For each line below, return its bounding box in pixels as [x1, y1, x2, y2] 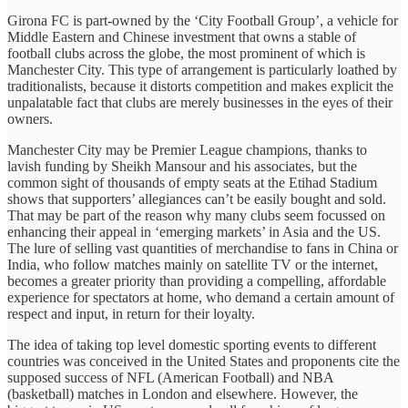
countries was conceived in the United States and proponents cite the [7, 352, 400, 369]
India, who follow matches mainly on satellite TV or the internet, [7, 256, 378, 272]
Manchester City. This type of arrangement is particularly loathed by [7, 61, 397, 77]
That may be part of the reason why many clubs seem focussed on [7, 207, 385, 223]
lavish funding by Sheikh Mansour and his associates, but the [7, 158, 357, 174]
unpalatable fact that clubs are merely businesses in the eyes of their [7, 94, 393, 110]
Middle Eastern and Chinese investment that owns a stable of [7, 28, 356, 45]
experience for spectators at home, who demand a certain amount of [7, 289, 394, 305]
